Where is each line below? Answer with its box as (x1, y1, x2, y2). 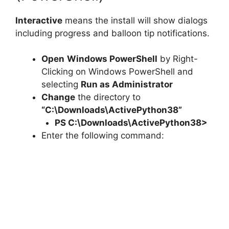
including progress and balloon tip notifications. (15, 28, 210, 38)
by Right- (157, 54, 198, 64)
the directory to (75, 92, 141, 103)
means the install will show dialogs (62, 15, 208, 26)
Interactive (15, 15, 62, 26)
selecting (41, 79, 81, 90)
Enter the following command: (41, 130, 164, 141)
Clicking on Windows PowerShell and (41, 66, 193, 77)
